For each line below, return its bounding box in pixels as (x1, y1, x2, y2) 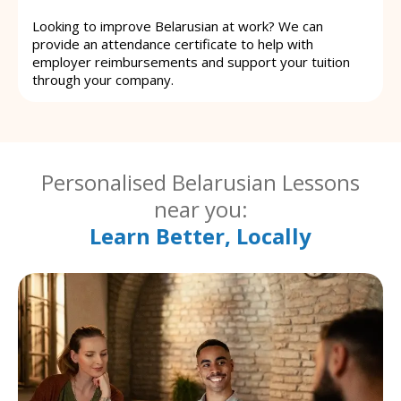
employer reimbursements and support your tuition (32, 52, 350, 71)
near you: (153, 193, 248, 224)
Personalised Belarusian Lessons (41, 166, 360, 197)
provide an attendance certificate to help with (32, 34, 313, 53)
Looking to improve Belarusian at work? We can (32, 16, 323, 35)
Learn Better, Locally (90, 220, 311, 251)
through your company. (32, 70, 174, 89)
